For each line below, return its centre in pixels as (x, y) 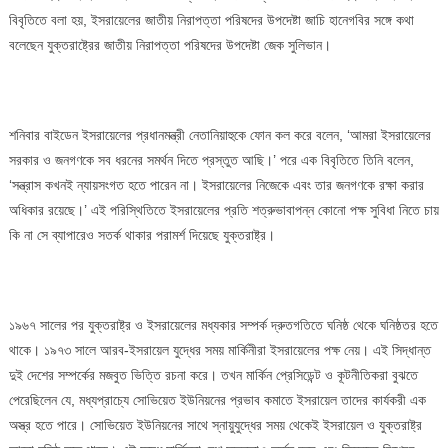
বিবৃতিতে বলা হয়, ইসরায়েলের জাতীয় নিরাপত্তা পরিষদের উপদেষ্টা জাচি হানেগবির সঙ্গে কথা (211, 19)
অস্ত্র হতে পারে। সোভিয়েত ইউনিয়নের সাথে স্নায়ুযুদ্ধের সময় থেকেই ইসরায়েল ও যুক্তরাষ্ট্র (215, 424)
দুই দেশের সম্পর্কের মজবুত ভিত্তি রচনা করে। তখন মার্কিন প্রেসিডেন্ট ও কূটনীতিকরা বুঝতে (213, 374)
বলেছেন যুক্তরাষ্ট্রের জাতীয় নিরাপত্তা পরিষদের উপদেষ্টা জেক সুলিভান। (169, 44)
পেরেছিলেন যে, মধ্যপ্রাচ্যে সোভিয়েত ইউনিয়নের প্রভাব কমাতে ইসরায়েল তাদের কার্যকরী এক (217, 399)
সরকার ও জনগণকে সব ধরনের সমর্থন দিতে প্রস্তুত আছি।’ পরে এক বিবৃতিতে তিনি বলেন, (211, 159)
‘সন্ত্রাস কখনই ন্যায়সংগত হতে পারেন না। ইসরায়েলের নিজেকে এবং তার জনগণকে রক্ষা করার (216, 184)
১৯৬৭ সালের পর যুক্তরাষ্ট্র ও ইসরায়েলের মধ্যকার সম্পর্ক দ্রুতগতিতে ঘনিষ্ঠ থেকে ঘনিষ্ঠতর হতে (223, 324)
